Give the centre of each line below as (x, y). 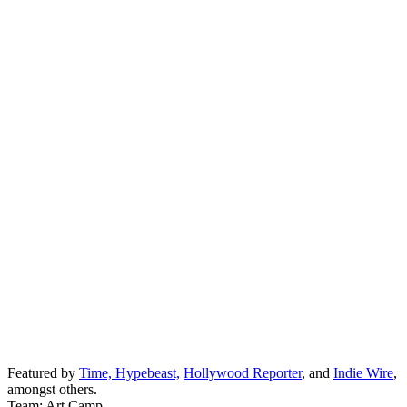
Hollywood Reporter (243, 372)
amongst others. (52, 389)
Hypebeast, (148, 372)
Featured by (43, 372)
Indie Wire (363, 372)
